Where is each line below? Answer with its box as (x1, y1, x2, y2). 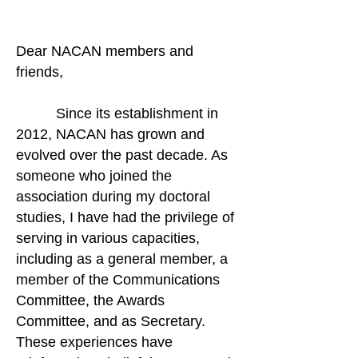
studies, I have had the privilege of (16, 209, 234, 225)
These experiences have (16, 334, 173, 350)
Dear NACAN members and (16, 43, 193, 59)
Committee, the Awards (16, 292, 165, 308)
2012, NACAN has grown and (16, 126, 205, 142)
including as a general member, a (16, 251, 228, 267)
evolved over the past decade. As (16, 147, 228, 163)
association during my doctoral (16, 189, 210, 205)
